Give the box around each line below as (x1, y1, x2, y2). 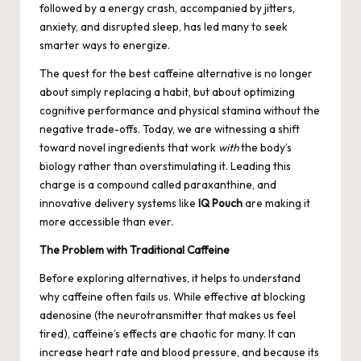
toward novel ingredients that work (39, 139, 218, 155)
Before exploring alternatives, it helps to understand (39, 270, 301, 285)
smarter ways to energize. (39, 37, 170, 52)
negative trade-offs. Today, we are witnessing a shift (39, 121, 300, 136)
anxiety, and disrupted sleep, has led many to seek (39, 19, 288, 34)
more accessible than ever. (39, 214, 173, 229)
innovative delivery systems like (39, 195, 198, 210)
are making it (243, 195, 310, 210)
